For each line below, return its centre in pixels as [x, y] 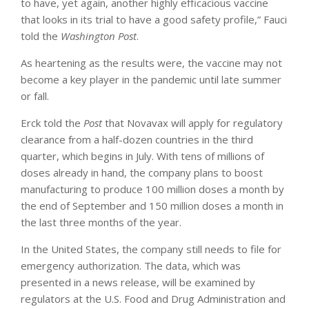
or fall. [35, 96]
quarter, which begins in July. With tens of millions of [142, 156]
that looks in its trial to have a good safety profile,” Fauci [154, 19]
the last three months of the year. [101, 222]
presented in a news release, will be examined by [138, 282]
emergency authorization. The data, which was [131, 265]
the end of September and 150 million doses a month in [152, 205]
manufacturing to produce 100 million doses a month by [152, 189]
